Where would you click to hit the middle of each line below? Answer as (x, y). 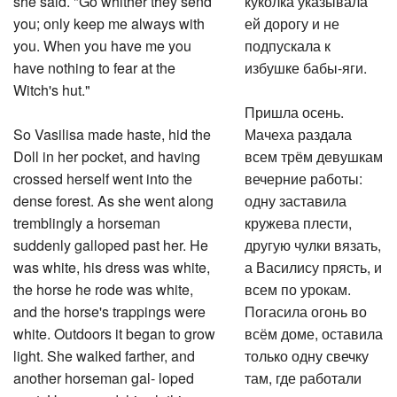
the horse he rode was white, (103, 287)
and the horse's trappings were (109, 309)
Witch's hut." (52, 87)
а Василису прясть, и (314, 265)
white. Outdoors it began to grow (114, 331)
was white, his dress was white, (112, 265)
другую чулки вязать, (313, 242)
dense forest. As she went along (113, 198)
